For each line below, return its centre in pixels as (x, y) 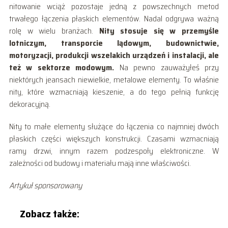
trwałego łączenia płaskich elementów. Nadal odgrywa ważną (114, 18)
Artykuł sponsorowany (45, 185)
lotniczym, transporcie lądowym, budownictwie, (114, 43)
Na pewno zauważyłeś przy (167, 67)
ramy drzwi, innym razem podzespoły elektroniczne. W (114, 151)
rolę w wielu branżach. (54, 31)
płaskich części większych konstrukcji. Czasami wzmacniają (114, 138)
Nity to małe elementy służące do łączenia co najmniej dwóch (114, 126)
